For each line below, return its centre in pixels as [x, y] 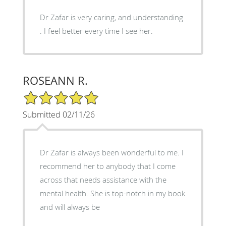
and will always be [70, 207]
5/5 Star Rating [47, 94]
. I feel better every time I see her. [96, 31]
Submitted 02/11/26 [59, 114]
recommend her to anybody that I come [107, 166]
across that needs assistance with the [103, 179]
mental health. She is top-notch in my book [112, 193]
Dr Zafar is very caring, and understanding [111, 17]
